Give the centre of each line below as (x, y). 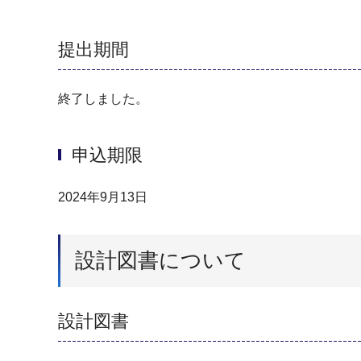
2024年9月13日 (103, 197)
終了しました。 (103, 99)
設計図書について (160, 260)
